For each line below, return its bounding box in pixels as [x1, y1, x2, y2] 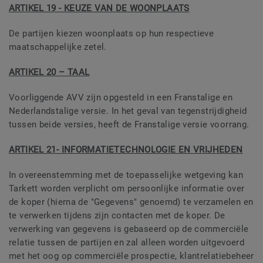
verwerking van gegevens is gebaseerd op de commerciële [9, 224, 249, 235]
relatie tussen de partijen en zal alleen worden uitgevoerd [9, 237, 245, 248]
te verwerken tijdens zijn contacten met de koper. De [9, 210, 225, 221]
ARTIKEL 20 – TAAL [9, 67, 90, 78]
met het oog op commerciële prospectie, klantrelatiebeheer [9, 251, 254, 262]
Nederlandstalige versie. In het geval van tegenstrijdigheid [9, 106, 247, 117]
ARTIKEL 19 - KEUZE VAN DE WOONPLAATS [9, 3, 190, 14]
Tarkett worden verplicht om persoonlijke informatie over [9, 183, 245, 194]
